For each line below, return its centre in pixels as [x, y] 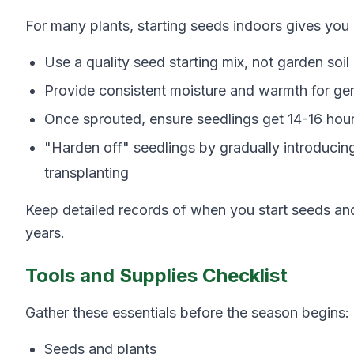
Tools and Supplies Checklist [156, 275]
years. [45, 233]
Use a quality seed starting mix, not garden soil [197, 62]
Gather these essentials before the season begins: [187, 313]
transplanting [87, 173]
